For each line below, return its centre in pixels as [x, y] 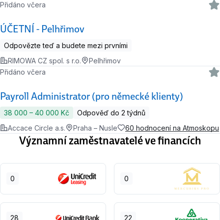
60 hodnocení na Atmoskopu [172, 128]
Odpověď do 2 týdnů [111, 112]
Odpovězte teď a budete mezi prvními [66, 45]
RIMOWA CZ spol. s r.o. [44, 60]
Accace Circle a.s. [37, 128]
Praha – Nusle [95, 128]
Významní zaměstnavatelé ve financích [110, 140]
